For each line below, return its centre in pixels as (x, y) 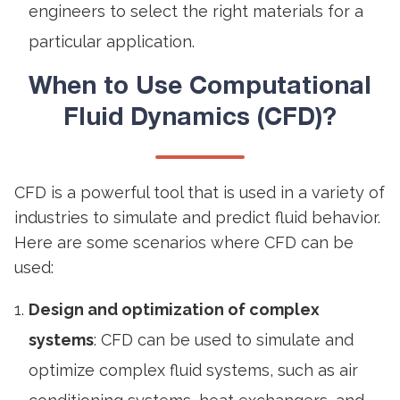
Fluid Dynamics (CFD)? (200, 118)
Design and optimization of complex (174, 309)
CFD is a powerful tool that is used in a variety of (200, 192)
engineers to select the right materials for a (196, 11)
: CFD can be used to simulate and (224, 340)
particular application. (112, 42)
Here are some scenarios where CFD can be (184, 242)
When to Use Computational (200, 87)
